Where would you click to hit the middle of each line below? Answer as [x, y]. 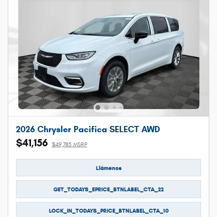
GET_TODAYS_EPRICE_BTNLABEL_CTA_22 [108, 189]
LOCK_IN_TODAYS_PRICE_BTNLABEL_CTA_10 [108, 211]
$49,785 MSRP [70, 145]
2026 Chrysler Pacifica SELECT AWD [88, 130]
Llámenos [108, 168]
